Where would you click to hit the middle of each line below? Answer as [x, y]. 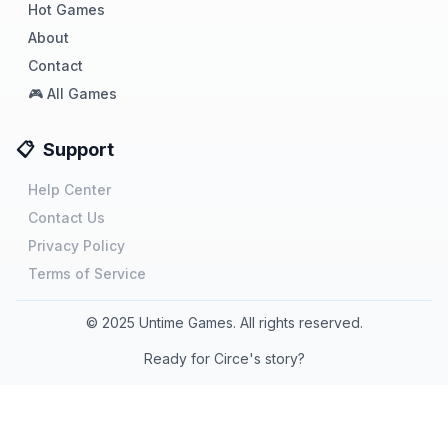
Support [78, 149]
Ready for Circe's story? [224, 358]
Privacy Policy [76, 245]
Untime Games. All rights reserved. [248, 322]
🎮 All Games [72, 93]
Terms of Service [87, 273]
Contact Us [66, 217]
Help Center [69, 189]
